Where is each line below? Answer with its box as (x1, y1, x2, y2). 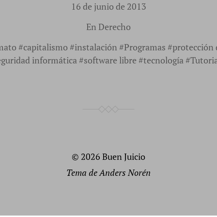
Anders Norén (99, 167, 151, 179)
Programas (124, 41, 166, 53)
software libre (84, 54, 137, 66)
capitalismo (23, 41, 68, 53)
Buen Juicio (102, 151, 145, 163)
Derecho (98, 21, 131, 33)
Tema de (66, 167, 99, 179)
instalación (75, 41, 117, 53)
